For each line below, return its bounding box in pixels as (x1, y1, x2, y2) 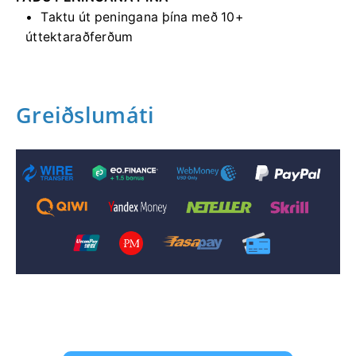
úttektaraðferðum (25, 29, 133, 44)
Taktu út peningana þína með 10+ (41, 9, 243, 25)
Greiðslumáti (16, 99, 155, 130)
